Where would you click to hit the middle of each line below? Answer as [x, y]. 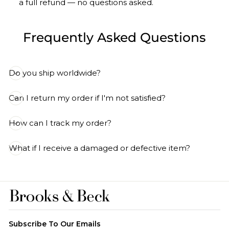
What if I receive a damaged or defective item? [99, 148]
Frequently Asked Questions [114, 38]
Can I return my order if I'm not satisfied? [87, 98]
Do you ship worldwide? [55, 73]
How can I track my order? [60, 123]
